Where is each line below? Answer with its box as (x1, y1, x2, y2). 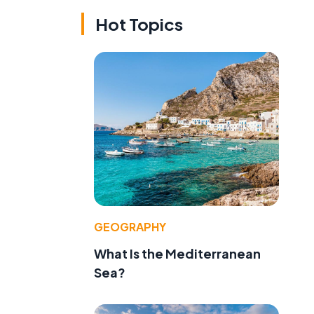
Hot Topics (95, 13, 183, 35)
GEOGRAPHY (94, 219, 166, 234)
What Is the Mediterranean (94, 245, 261, 261)
